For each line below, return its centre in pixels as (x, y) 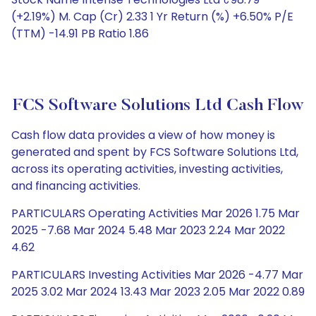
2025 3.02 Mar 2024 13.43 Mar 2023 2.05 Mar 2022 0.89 (158, 292)
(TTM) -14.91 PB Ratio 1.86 (80, 34)
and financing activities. (76, 186)
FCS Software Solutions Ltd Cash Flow (158, 106)
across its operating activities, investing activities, (147, 169)
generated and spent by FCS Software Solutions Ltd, (155, 152)
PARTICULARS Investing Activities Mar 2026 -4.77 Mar (157, 275)
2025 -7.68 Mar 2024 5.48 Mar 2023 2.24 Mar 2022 (148, 230)
